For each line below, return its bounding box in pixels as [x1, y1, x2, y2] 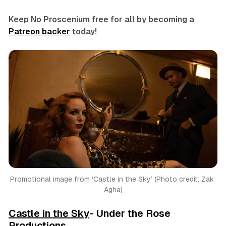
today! [70, 27, 97, 37]
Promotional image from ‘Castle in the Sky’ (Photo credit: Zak [10, 175, 214, 183]
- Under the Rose [89, 207, 171, 219]
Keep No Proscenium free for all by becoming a [8, 15, 194, 25]
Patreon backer [8, 27, 70, 37]
